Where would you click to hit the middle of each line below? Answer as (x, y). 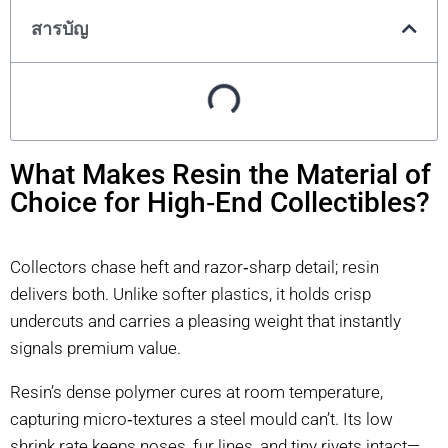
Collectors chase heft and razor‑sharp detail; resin (194, 267)
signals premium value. (95, 348)
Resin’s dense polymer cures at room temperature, (196, 392)
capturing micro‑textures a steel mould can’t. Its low (201, 419)
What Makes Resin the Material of (220, 174)
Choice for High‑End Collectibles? (220, 202)
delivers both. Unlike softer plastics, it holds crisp (190, 294)
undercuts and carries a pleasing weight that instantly (205, 321)
